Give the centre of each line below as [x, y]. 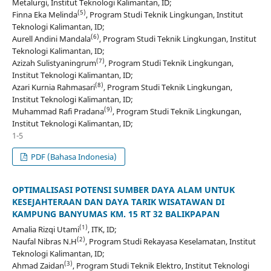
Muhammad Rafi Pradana [58, 112]
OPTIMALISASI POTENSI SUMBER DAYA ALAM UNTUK [123, 190]
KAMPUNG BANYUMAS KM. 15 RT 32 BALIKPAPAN [116, 214]
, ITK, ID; [102, 230]
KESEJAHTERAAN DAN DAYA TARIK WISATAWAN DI [118, 202]
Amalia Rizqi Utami [45, 230]
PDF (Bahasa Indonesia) [73, 157]
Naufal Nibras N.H [44, 242]
